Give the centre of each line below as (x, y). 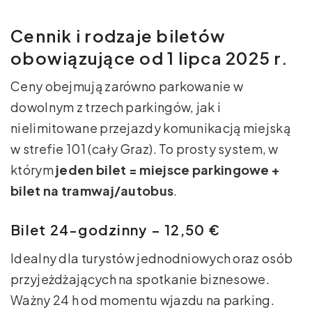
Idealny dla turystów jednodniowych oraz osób (152, 258)
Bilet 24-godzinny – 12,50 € (115, 229)
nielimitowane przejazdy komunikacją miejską (150, 127)
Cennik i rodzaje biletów (118, 35)
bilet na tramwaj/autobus (92, 190)
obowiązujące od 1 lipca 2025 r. (149, 57)
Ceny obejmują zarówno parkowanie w (127, 86)
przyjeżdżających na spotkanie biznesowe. (140, 279)
